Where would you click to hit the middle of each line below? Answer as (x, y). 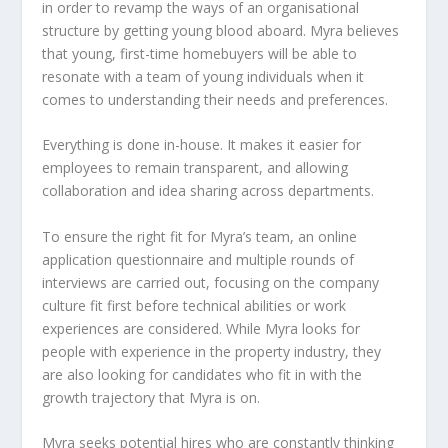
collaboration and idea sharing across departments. (208, 191)
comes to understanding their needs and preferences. (215, 99)
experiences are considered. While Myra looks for (201, 328)
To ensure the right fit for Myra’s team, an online (200, 236)
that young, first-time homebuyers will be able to (200, 53)
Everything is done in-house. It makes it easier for (202, 145)
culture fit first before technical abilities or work (194, 305)
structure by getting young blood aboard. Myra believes (221, 30)
